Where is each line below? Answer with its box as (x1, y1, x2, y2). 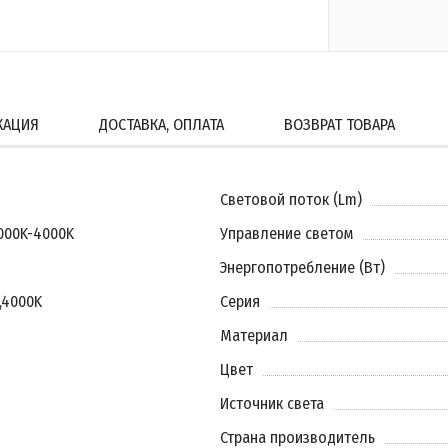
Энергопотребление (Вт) (220, 258, 385, 277)
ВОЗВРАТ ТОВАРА (284, 115, 395, 134)
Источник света (220, 394, 324, 413)
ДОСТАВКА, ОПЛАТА (99, 115, 224, 134)
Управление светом (220, 224, 353, 243)
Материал (220, 326, 288, 345)
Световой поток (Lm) (220, 190, 362, 209)
